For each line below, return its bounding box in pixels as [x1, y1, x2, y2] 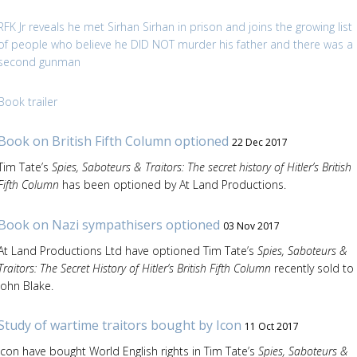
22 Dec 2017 [231, 135, 288, 149]
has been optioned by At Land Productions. [58, 177, 286, 192]
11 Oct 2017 [244, 320, 299, 333]
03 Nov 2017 [222, 218, 280, 233]
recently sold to [273, 260, 354, 276]
